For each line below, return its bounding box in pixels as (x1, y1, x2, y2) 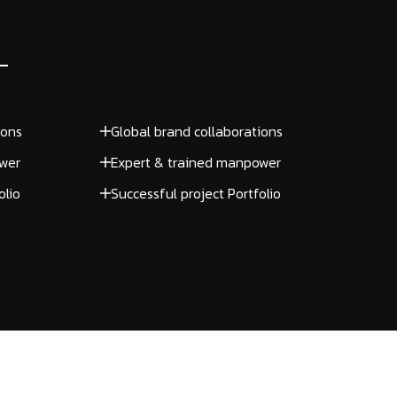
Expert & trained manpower (111, 152, 281, 173)
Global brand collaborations (111, 121, 283, 142)
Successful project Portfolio (111, 183, 281, 204)
